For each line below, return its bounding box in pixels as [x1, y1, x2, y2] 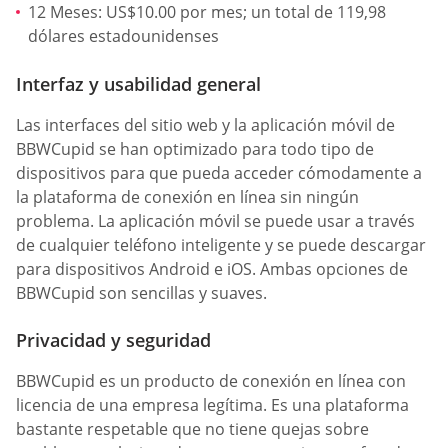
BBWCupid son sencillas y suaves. [16, 281, 267, 304]
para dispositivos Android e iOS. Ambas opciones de [16, 257, 408, 280]
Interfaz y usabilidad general [16, 71, 261, 96]
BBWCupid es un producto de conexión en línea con [16, 369, 406, 392]
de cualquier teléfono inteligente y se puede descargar [16, 233, 426, 256]
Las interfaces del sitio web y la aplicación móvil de [16, 113, 395, 136]
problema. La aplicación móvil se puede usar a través [16, 209, 415, 232]
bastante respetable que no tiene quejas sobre [16, 417, 369, 440]
